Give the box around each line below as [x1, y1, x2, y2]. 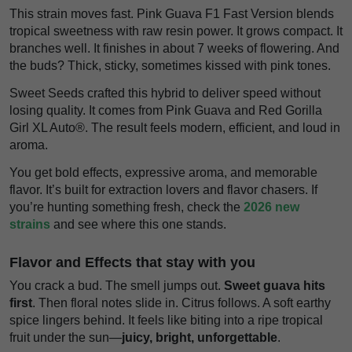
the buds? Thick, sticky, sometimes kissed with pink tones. [9, 59, 331, 73]
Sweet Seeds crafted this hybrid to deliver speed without [9, 86, 321, 100]
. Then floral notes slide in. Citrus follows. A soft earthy [32, 295, 331, 310]
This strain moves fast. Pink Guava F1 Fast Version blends [9, 7, 334, 21]
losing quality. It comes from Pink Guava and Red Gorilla [9, 103, 322, 117]
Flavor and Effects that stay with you [9, 254, 255, 270]
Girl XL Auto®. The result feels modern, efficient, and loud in [9, 120, 340, 134]
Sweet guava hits [224, 278, 325, 292]
